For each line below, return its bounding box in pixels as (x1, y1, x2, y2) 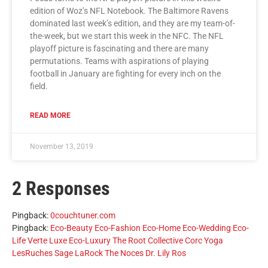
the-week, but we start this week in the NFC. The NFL (30, 31, 224, 41)
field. (30, 81, 48, 92)
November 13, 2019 (30, 142, 93, 151)
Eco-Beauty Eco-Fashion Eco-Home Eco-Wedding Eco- (50, 223, 249, 234)
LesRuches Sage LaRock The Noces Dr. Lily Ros (12, 248, 186, 259)
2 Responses (12, 177, 110, 200)
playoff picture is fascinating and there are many (30, 44, 209, 54)
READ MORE (30, 111, 71, 120)
